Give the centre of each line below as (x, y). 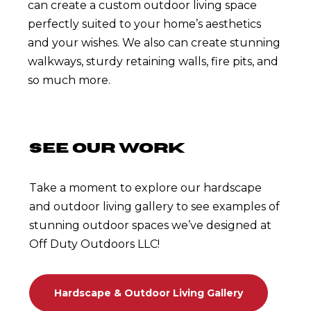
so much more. (69, 80)
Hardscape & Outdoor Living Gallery (149, 293)
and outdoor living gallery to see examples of (154, 207)
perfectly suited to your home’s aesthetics (144, 24)
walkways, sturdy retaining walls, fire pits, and (153, 61)
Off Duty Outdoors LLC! (94, 244)
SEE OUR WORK (107, 148)
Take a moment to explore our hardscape (145, 188)
